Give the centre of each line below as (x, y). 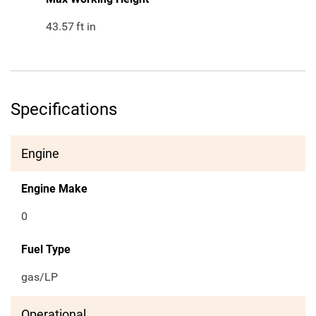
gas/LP (39, 277)
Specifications (64, 110)
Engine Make (54, 189)
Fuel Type (46, 250)
